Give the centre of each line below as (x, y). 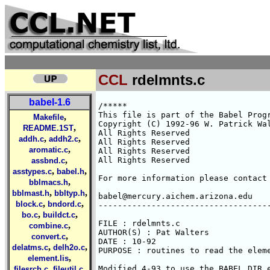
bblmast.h (30, 193)
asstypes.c (32, 171)
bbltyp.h (69, 193)
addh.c (31, 139)
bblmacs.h (48, 182)
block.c (29, 204)
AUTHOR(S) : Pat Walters (154, 232)
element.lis (48, 258)
